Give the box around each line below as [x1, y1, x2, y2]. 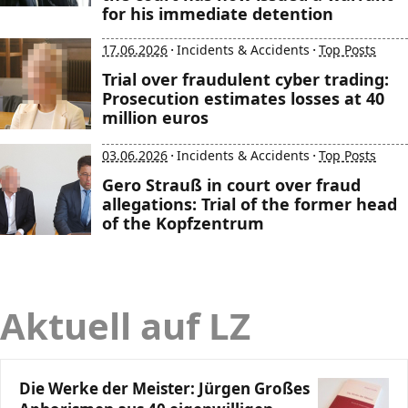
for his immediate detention [102, 3, 333, 25]
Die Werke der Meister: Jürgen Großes [19, 378, 310, 399]
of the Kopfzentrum [102, 212, 264, 234]
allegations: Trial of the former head [102, 193, 397, 215]
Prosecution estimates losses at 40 [102, 87, 384, 109]
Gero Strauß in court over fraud [102, 174, 361, 196]
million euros [102, 107, 209, 128]
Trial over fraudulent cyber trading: [102, 68, 389, 90]
